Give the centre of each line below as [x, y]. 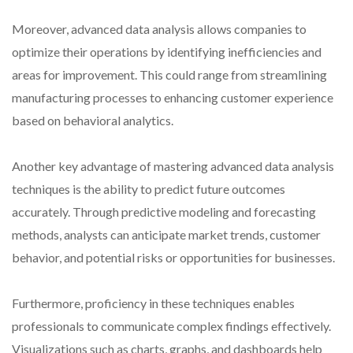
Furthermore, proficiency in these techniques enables [153, 303]
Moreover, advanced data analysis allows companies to [159, 29]
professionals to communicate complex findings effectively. [171, 326]
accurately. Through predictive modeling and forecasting [164, 212]
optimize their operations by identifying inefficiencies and [167, 52]
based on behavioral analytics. [93, 121]
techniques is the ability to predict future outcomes [149, 189]
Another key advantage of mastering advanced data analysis [173, 166]
